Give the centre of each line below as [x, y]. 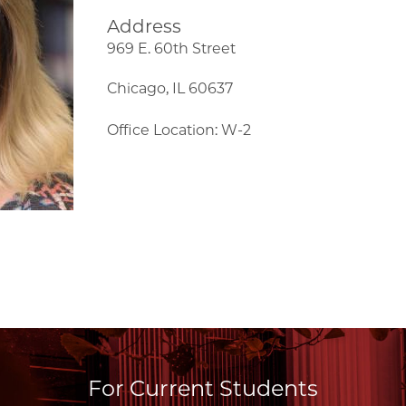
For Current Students [203, 388]
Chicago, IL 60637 [170, 89]
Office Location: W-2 [179, 130]
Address [145, 27]
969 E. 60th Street [172, 49]
